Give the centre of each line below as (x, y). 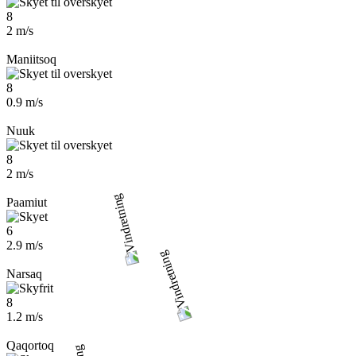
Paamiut (27, 202)
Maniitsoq (31, 59)
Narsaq (24, 274)
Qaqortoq (30, 345)
